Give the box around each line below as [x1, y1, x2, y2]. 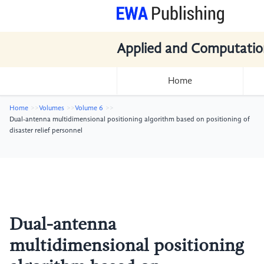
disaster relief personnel [9, 127, 82, 134]
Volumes [39, 105, 64, 112]
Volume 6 [75, 105, 103, 112]
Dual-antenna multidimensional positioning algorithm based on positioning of [9, 116, 250, 123]
